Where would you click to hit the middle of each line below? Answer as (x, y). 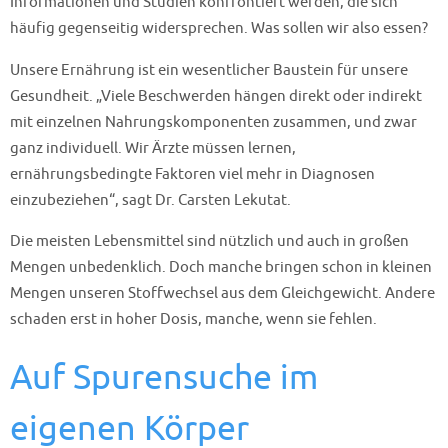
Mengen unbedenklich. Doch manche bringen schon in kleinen (221, 266)
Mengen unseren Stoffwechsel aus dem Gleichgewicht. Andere (222, 292)
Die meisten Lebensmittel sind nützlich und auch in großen (209, 240)
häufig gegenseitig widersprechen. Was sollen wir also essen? (220, 28)
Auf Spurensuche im (164, 377)
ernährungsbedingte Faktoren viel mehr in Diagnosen (192, 173)
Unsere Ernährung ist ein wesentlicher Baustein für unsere (209, 69)
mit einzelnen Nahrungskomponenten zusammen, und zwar (213, 121)
